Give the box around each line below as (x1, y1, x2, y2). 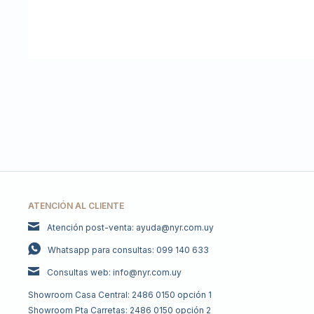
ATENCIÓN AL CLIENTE (28, 200, 124, 211)
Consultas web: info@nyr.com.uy (47, 266, 182, 278)
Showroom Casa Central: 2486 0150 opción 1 (28, 289, 212, 300)
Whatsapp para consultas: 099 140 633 (48, 244, 209, 255)
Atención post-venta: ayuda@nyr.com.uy (47, 221, 214, 233)
